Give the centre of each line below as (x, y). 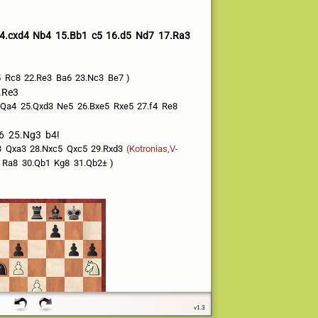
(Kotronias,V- (152, 149)
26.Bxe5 (94, 106)
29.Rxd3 (107, 149)
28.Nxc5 (46, 149)
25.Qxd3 (37, 106)
